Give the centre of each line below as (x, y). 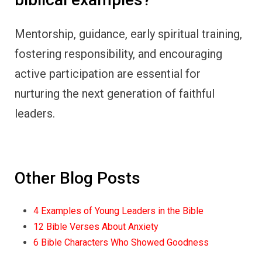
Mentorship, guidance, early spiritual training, (128, 34)
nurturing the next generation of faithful (115, 94)
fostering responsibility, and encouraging (118, 54)
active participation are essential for (108, 74)
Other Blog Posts (77, 178)
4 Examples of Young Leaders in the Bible (118, 211)
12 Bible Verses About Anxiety (96, 226)
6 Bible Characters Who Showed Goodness (121, 242)
